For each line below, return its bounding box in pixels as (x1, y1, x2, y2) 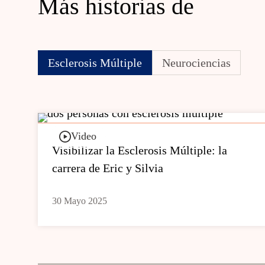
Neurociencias (162, 56, 231, 69)
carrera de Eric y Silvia (52, 161, 163, 174)
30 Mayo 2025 (52, 196, 107, 206)
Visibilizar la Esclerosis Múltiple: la (52, 144, 227, 157)
